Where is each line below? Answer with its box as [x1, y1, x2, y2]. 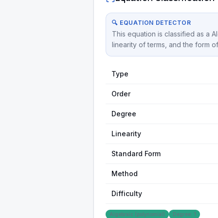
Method [111, 169, 138, 178]
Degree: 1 [173, 211, 196, 217]
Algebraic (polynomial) [109, 211, 165, 217]
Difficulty [111, 189, 142, 198]
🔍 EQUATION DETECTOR [112, 19, 191, 26]
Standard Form [111, 149, 161, 158]
